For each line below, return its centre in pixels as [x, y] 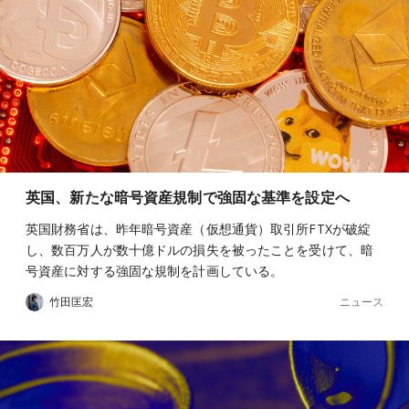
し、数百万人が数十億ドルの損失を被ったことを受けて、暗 [199, 250]
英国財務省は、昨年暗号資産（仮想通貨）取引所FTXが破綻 [199, 229]
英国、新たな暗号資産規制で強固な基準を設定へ [188, 197]
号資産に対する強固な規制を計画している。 [155, 271]
